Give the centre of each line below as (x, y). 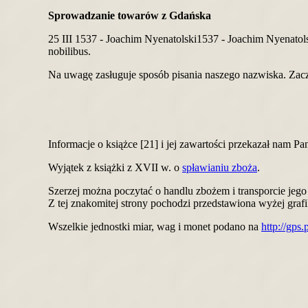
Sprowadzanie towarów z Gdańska (130, 15)
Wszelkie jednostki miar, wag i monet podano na (155, 227)
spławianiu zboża (220, 167)
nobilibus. (69, 51)
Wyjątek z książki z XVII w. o (115, 167)
